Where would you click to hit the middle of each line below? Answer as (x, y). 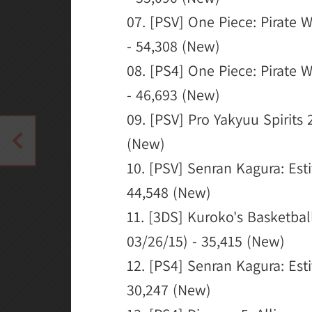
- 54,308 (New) (173, 46)
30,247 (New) (169, 290)
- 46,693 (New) (173, 95)
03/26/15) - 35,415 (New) (206, 241)
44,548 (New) (169, 192)
